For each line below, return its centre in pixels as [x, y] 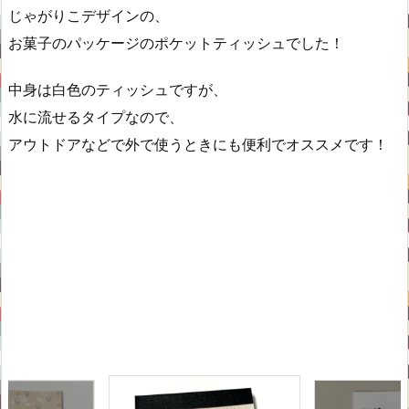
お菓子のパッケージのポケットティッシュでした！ [176, 43]
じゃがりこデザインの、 [89, 16]
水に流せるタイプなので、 [96, 116]
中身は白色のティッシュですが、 [118, 89]
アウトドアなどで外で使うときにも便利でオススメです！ [198, 144]
